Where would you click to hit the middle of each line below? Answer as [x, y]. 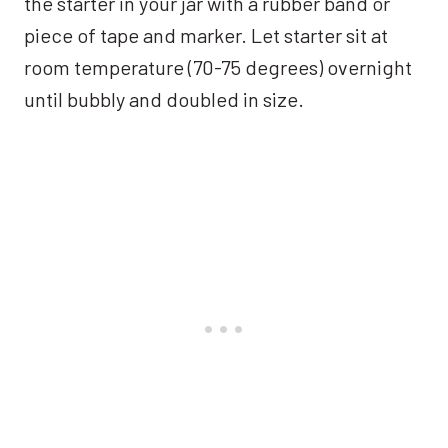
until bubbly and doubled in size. [164, 98]
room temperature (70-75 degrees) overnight [218, 66]
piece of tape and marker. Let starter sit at [206, 34]
